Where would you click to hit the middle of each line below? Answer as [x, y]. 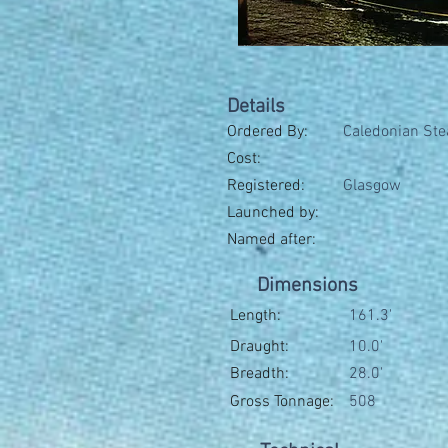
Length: [255, 316]
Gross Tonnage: [282, 402]
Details [256, 107]
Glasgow [372, 186]
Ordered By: [267, 132]
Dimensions [307, 286]
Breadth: [259, 374]
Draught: [259, 347]
